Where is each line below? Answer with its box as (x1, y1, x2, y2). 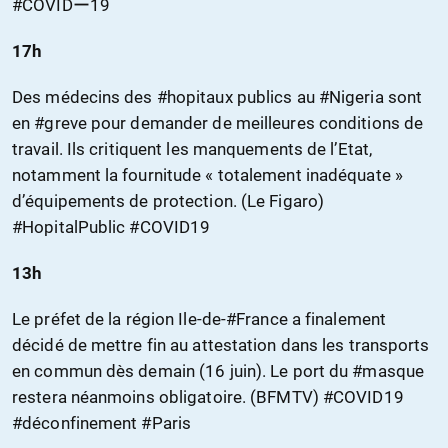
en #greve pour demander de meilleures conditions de (12, 113, 424, 134)
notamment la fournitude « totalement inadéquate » (12, 165, 403, 186)
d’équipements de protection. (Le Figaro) (12, 191, 325, 212)
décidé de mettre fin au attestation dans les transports (12, 335, 430, 356)
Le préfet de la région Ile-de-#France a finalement (12, 309, 387, 330)
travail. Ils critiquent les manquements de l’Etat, (12, 139, 373, 160)
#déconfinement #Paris (12, 413, 192, 434)
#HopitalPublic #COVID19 (12, 217, 211, 238)
